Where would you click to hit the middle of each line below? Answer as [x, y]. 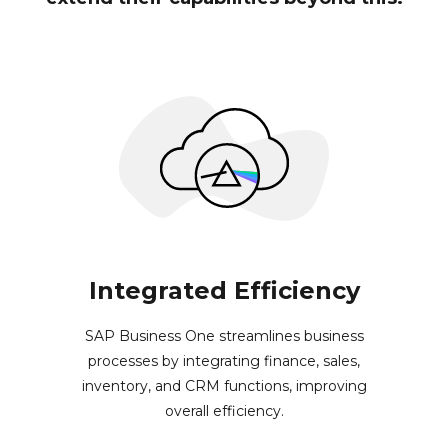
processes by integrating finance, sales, [224, 361]
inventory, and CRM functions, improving [224, 386]
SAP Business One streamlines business [224, 336]
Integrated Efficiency [224, 291]
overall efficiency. [224, 411]
